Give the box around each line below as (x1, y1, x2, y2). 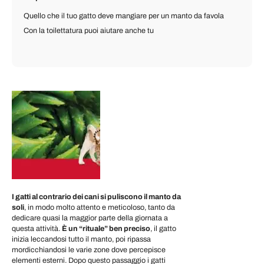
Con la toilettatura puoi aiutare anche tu (24, 27, 154, 35)
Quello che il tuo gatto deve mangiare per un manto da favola (24, 12, 224, 20)
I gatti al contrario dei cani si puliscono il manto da (12, 192, 181, 201)
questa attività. (12, 224, 62, 233)
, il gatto (150, 224, 176, 233)
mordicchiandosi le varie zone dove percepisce (12, 245, 166, 254)
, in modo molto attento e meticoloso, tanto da (24, 203, 175, 212)
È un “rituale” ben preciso (62, 224, 150, 233)
